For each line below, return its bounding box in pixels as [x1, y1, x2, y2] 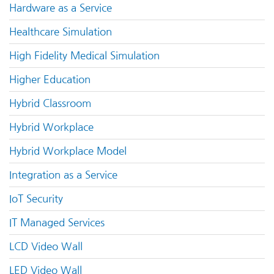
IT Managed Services [9, 218, 105, 228]
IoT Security [9, 194, 63, 204]
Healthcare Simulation [9, 27, 112, 37]
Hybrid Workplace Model [9, 146, 127, 157]
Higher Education [9, 75, 91, 85]
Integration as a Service [9, 170, 117, 180]
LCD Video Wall [9, 242, 83, 252]
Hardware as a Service [9, 3, 112, 13]
